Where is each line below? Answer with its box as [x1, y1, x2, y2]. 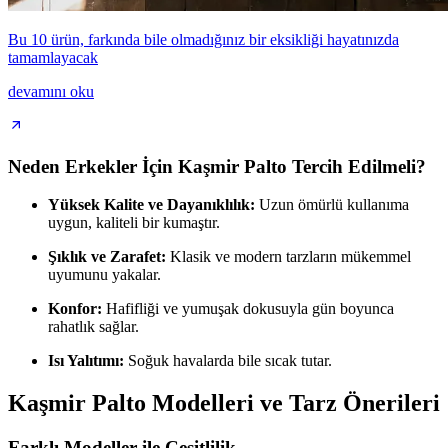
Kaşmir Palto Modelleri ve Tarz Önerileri [8, 390, 440, 417]
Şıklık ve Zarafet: [48, 248, 166, 266]
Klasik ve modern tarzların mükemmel [166, 248, 411, 266]
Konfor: [48, 300, 102, 318]
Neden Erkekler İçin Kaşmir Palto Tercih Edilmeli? [8, 155, 426, 177]
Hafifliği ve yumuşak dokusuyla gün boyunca [102, 300, 394, 318]
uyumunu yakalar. [48, 266, 161, 284]
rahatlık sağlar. [48, 318, 139, 336]
